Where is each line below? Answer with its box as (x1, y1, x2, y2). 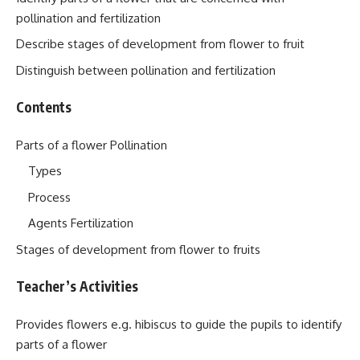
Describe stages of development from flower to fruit (16, 36, 305, 51)
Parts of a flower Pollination (16, 137, 167, 153)
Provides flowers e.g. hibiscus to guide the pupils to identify (16, 316, 342, 332)
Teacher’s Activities (16, 277, 164, 295)
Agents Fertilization (28, 215, 133, 231)
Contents (16, 98, 72, 116)
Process (28, 189, 71, 205)
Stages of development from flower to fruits (16, 241, 260, 257)
